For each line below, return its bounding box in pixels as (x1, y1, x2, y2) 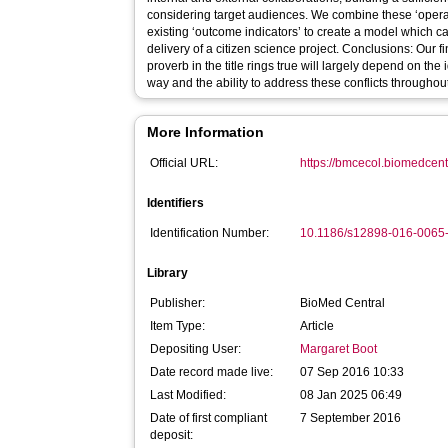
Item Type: (150, 319, 206, 333)
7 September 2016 (300, 411, 402, 425)
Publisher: (150, 296, 206, 310)
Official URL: (150, 156, 219, 170)
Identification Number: (150, 226, 270, 240)
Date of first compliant (150, 411, 268, 425)
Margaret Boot (300, 342, 378, 356)
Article (300, 319, 335, 333)
